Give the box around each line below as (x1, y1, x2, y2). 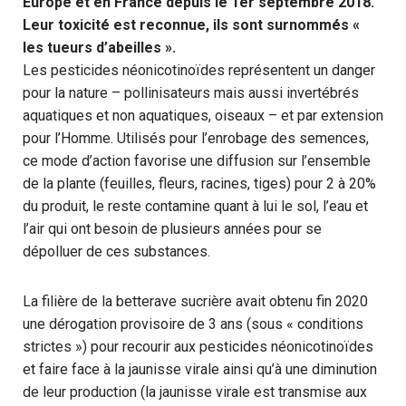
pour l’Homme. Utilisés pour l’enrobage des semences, (23, 130, 369, 147)
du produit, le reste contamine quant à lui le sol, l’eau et (23, 198, 368, 215)
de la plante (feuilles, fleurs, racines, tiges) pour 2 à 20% (23, 175, 376, 192)
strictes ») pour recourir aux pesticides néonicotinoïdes (23, 338, 373, 355)
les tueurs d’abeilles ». (23, 39, 176, 56)
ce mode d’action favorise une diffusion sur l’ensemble (23, 152, 371, 169)
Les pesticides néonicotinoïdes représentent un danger (23, 62, 375, 79)
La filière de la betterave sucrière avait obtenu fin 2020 (23, 293, 368, 310)
